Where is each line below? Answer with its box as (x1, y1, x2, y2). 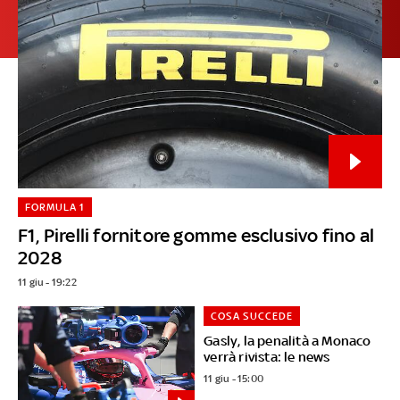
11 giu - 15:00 (204, 371, 264, 385)
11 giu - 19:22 (17, 275, 77, 288)
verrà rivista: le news (204, 348, 330, 364)
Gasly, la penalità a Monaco (204, 332, 371, 348)
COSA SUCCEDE (211, 309, 294, 322)
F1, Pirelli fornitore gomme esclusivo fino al (17, 223, 374, 246)
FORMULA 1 (24, 200, 85, 213)
